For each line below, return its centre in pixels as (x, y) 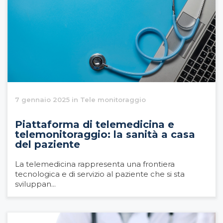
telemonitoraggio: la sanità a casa (105, 134)
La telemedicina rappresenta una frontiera (95, 164)
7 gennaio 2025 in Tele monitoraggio (80, 99)
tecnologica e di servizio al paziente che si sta (100, 174)
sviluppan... (35, 184)
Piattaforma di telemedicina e (95, 124)
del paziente (48, 144)
